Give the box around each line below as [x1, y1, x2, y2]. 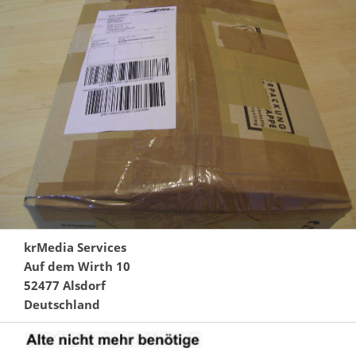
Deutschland [24, 296, 100, 312]
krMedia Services [24, 238, 126, 255]
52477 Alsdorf [24, 277, 106, 293]
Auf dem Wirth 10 [24, 257, 130, 274]
